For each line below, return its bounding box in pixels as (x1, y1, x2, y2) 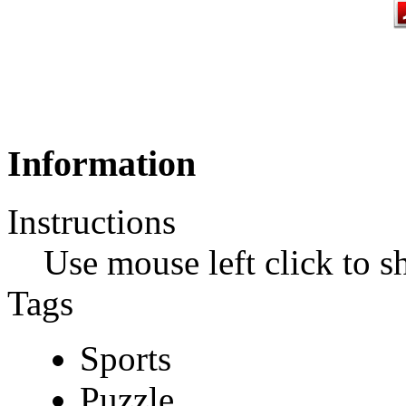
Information (7, 142, 196, 184)
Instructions (7, 202, 176, 242)
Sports (80, 339, 171, 379)
